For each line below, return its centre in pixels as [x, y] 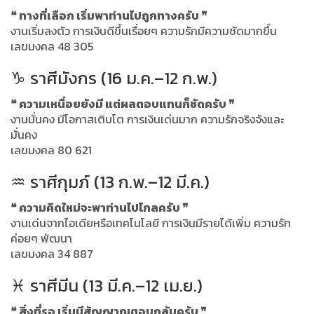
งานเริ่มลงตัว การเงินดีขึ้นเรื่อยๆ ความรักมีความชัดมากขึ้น [144, 30]
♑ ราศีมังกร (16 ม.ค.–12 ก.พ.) [114, 78]
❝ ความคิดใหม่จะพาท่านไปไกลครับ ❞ [100, 207]
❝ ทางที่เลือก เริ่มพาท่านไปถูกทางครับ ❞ [109, 15]
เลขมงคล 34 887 [52, 253]
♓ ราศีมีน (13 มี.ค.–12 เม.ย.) [107, 285]
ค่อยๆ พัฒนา [41, 238]
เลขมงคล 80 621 [51, 150]
